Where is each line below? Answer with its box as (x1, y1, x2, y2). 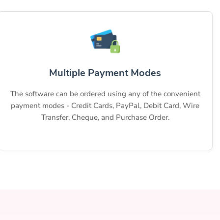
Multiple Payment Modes (49, 66, 161, 80)
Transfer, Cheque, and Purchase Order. (41, 112, 169, 123)
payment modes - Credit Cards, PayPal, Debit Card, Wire (11, 101, 199, 111)
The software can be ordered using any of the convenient (10, 89, 200, 99)
